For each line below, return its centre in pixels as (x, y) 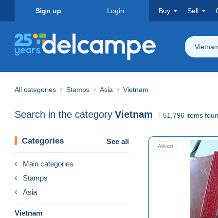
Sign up (48, 11)
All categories (35, 89)
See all (118, 141)
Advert (165, 146)
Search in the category (64, 115)
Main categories (48, 163)
